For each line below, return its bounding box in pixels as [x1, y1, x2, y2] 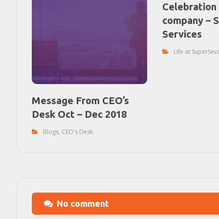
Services [162, 28, 202, 40]
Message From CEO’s [31, 95, 129, 107]
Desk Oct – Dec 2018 [31, 109, 127, 120]
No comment [56, 198, 109, 209]
